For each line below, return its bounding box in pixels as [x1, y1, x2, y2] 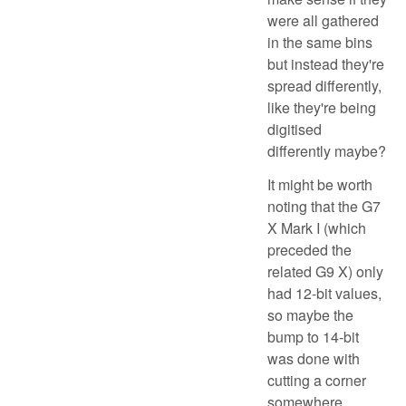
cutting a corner [267, 369, 366, 391]
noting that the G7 [267, 195, 381, 217]
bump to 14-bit [267, 325, 359, 347]
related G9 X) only [267, 260, 383, 282]
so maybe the [267, 304, 353, 325]
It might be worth [267, 173, 372, 195]
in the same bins [267, 32, 372, 53]
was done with [267, 347, 360, 369]
